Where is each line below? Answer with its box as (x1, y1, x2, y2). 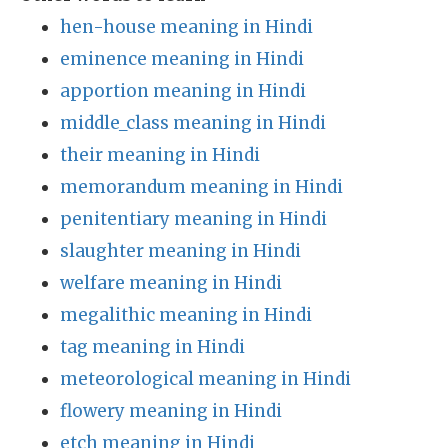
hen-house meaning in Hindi (60, 16, 313, 38)
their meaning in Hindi (60, 144, 260, 166)
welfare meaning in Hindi (60, 272, 282, 294)
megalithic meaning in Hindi (60, 304, 312, 326)
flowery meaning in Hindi (60, 400, 282, 422)
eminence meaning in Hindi (60, 48, 304, 70)
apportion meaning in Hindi (60, 80, 306, 102)
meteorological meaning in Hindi (60, 368, 351, 390)
